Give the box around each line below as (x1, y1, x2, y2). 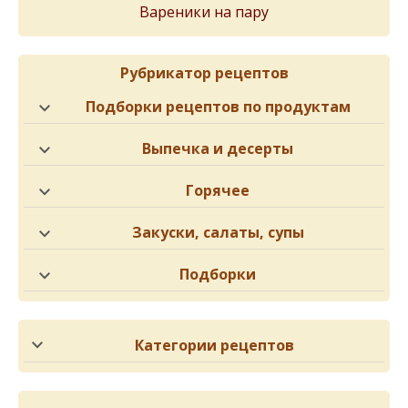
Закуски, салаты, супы (131, 222, 304, 242)
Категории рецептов (134, 335, 294, 355)
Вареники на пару (139, 2, 269, 22)
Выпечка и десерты (142, 138, 293, 158)
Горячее (186, 180, 250, 200)
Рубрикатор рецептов (119, 63, 289, 83)
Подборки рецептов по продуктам (85, 97, 351, 117)
